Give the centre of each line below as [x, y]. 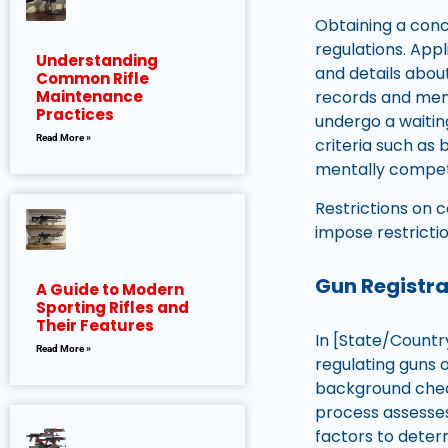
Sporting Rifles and [112, 308]
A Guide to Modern [110, 290]
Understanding [97, 60]
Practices [75, 114]
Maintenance [89, 96]
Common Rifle [92, 78]
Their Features [95, 326]
